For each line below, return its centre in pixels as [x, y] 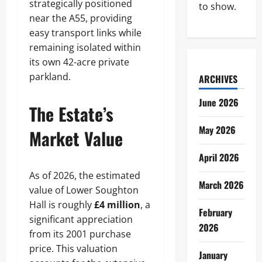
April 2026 [219, 157]
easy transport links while [85, 33]
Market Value [76, 138]
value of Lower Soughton [84, 190]
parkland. [50, 77]
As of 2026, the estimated [85, 175]
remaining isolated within [85, 47]
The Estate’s [71, 114]
